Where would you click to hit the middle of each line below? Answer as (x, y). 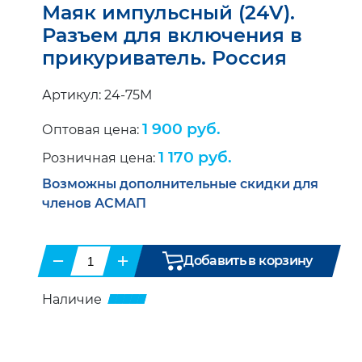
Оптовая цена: (92, 130)
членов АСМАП (94, 203)
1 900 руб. (181, 129)
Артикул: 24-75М (97, 95)
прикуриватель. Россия (164, 58)
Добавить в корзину (248, 261)
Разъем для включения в (172, 35)
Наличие (73, 299)
